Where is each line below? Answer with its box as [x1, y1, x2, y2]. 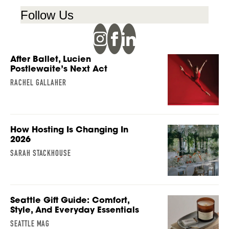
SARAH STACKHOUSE [10, 148, 72, 158]
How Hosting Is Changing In [10, 123, 128, 135]
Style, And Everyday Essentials [10, 203, 139, 215]
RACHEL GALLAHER [10, 77, 67, 87]
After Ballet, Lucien [10, 53, 91, 64]
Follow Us [20, 8, 74, 22]
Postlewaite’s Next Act [10, 62, 107, 74]
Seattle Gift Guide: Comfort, [10, 194, 129, 205]
